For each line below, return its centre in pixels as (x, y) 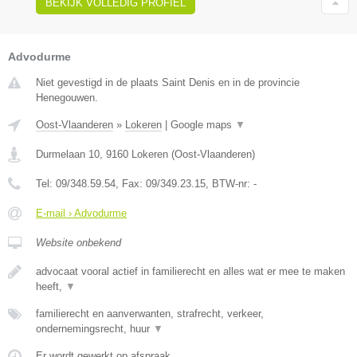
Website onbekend (78, 243)
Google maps (203, 125)
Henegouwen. (67, 98)
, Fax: (131, 184)
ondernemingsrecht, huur (94, 329)
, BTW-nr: (229, 184)
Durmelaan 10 (68, 155)
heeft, (51, 287)
